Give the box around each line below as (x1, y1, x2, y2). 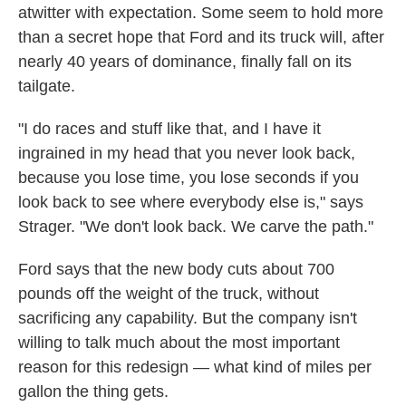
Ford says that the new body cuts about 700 (18, 260, 334, 279)
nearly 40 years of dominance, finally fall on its (18, 53, 352, 72)
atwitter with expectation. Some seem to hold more (18, 4, 383, 23)
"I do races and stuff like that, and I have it (18, 120, 321, 139)
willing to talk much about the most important (18, 333, 340, 353)
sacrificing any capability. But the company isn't (18, 309, 357, 328)
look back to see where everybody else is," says (18, 193, 363, 212)
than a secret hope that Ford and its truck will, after (18, 28, 384, 47)
